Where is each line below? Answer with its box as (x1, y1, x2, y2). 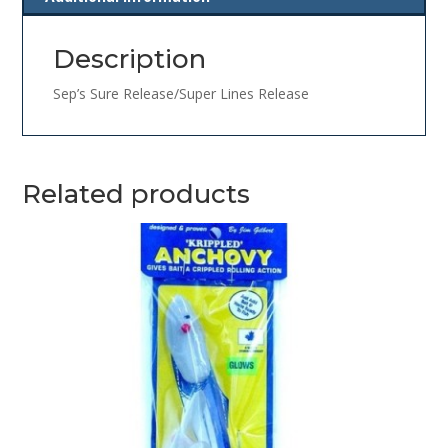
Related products (22, 178, 251, 211)
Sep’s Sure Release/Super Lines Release (53, 84, 310, 104)
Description (53, 43, 207, 76)
